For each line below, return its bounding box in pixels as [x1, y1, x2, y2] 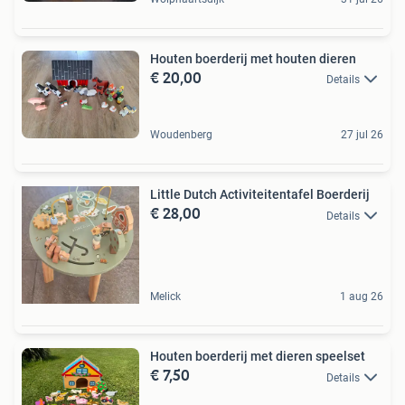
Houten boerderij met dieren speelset [150, 349, 365, 364]
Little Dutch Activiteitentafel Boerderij [150, 187, 370, 202]
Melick [150, 290, 181, 304]
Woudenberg [150, 128, 212, 142]
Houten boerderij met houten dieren [150, 51, 356, 66]
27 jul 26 [341, 128, 383, 142]
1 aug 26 [340, 290, 383, 304]
